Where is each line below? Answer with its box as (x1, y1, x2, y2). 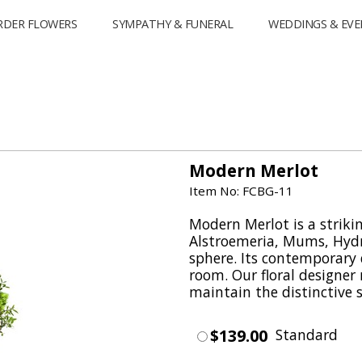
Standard (275, 325, 338, 344)
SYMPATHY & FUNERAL (112, 16, 234, 32)
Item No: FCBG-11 (188, 183, 293, 199)
